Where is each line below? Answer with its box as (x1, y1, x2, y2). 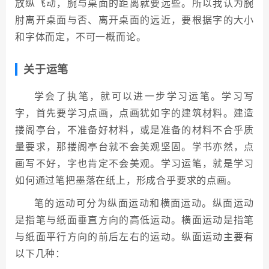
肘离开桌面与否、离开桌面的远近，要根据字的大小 (15, 13, 254, 26)
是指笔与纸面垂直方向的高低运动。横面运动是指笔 (15, 213, 254, 226)
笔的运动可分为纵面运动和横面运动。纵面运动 (34, 196, 254, 210)
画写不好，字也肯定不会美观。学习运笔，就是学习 (15, 156, 254, 170)
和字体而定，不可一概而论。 (15, 29, 147, 43)
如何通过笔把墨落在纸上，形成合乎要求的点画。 (15, 173, 237, 187)
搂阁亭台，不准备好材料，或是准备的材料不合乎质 (15, 122, 254, 136)
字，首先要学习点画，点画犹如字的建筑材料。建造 (15, 106, 254, 119)
